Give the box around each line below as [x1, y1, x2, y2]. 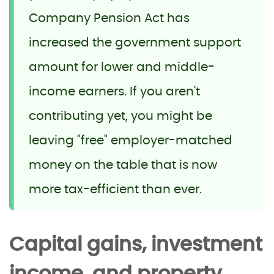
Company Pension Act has [29, 12, 190, 24]
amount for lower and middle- [29, 61, 215, 73]
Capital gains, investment [9, 234, 262, 254]
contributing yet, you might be [29, 109, 212, 122]
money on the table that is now [29, 158, 217, 171]
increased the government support [29, 36, 241, 49]
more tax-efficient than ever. [29, 183, 202, 196]
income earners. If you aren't [29, 85, 200, 98]
